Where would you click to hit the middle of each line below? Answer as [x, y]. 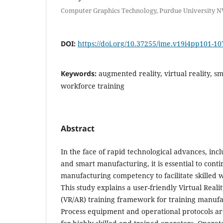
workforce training [93, 86]
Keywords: [80, 73]
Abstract [78, 128]
